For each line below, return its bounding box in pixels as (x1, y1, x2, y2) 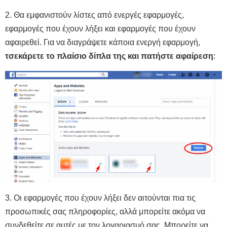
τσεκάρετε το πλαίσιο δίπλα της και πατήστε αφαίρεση (5, 52, 213, 61)
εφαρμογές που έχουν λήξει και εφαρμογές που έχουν (5, 24, 196, 33)
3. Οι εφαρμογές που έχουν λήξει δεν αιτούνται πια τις (5, 193, 196, 202)
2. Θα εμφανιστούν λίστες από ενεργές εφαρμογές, (5, 11, 184, 20)
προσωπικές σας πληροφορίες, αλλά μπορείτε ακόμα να (5, 207, 205, 216)
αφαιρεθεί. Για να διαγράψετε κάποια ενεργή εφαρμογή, (5, 38, 200, 47)
